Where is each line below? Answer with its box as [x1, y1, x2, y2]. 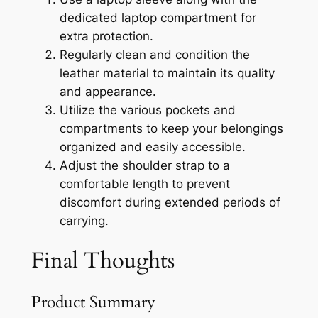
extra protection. [59, 28, 153, 43]
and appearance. [59, 84, 156, 99]
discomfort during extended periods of [59, 194, 280, 209]
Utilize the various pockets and [59, 102, 236, 117]
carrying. [59, 213, 109, 228]
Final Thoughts [31, 246, 175, 276]
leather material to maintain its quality [59, 65, 275, 80]
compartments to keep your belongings [59, 121, 283, 136]
